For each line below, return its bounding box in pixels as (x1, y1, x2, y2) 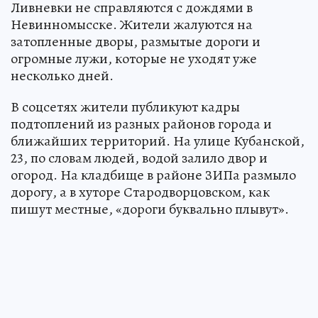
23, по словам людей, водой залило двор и (11, 148, 268, 168)
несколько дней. (11, 65, 114, 85)
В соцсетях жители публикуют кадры (11, 97, 240, 116)
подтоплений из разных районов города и (11, 114, 272, 133)
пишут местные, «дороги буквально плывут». (11, 199, 289, 219)
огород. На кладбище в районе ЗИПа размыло (11, 165, 296, 185)
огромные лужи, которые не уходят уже (11, 48, 257, 68)
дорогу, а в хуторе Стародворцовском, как (11, 182, 270, 202)
